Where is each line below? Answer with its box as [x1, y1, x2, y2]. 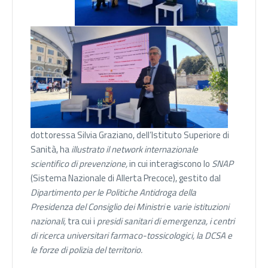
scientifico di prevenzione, [31, 157, 127, 171]
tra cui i [66, 214, 95, 229]
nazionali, [31, 214, 66, 229]
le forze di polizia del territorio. [31, 243, 142, 257]
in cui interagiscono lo [127, 157, 212, 171]
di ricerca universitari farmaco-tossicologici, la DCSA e [31, 229, 232, 243]
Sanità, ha [31, 142, 71, 157]
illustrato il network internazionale [71, 142, 198, 157]
